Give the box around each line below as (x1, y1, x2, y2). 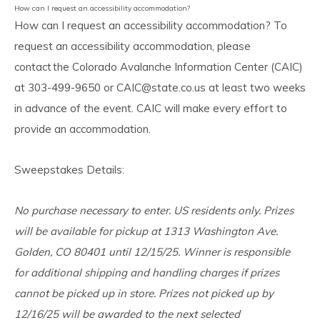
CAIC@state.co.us (116, 81, 206, 94)
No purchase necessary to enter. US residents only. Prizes (14, 204, 294, 217)
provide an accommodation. (14, 122, 151, 136)
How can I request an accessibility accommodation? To (14, 19, 287, 32)
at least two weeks (206, 81, 306, 94)
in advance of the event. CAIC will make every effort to (14, 101, 287, 115)
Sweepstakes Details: (14, 163, 124, 176)
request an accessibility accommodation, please (14, 39, 251, 53)
